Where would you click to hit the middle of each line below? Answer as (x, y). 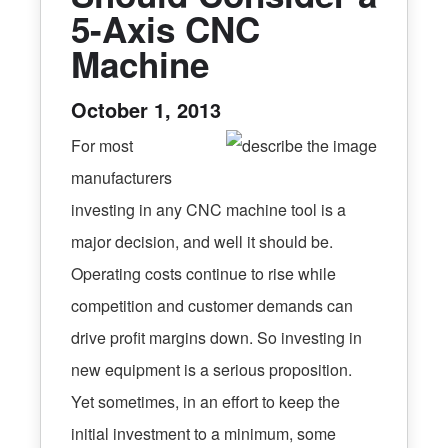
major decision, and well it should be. (202, 241)
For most (102, 145)
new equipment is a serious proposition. (211, 369)
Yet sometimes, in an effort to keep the (205, 401)
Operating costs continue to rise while (203, 273)
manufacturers (121, 177)
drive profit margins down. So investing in (216, 337)
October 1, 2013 (146, 109)
